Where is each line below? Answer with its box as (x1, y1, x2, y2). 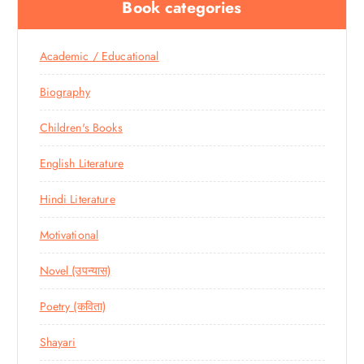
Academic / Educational (39, 47, 159, 64)
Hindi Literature (39, 190, 115, 207)
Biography (39, 83, 90, 100)
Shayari (39, 333, 76, 350)
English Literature (39, 154, 124, 171)
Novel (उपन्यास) (39, 262, 111, 279)
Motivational (39, 226, 99, 243)
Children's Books (39, 119, 123, 136)
